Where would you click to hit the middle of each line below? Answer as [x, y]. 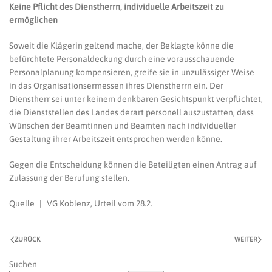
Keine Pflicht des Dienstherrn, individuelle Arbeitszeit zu [117, 7]
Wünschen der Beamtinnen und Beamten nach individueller [123, 126]
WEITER [246, 239]
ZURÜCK [27, 239]
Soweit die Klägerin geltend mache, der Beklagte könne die [121, 46]
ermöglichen [33, 20]
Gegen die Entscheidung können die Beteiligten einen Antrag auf [133, 165]
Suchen [23, 264]
